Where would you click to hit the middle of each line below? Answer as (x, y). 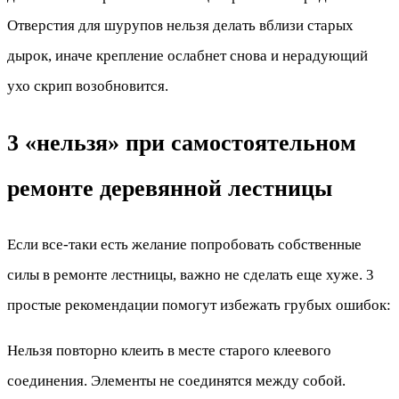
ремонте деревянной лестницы (170, 188)
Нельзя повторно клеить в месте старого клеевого (169, 350)
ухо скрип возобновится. (88, 85)
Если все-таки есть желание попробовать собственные (184, 244)
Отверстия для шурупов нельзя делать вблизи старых (180, 25)
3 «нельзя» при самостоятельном (182, 142)
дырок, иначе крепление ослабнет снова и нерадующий (187, 55)
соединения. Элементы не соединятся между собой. (176, 380)
